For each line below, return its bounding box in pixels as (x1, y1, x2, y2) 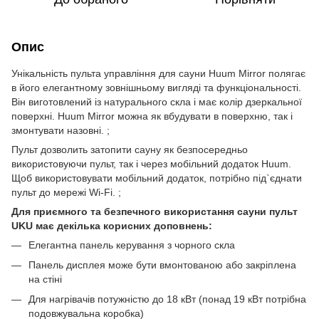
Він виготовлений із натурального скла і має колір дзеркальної (11, 95, 302, 108)
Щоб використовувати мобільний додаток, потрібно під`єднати (11, 172, 302, 184)
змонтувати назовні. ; (11, 124, 110, 136)
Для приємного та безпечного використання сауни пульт (11, 205, 298, 217)
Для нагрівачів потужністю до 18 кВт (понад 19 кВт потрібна (28, 293, 306, 305)
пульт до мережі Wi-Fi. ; (11, 186, 121, 198)
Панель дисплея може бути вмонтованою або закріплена (28, 258, 296, 271)
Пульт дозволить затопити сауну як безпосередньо (11, 143, 248, 155)
